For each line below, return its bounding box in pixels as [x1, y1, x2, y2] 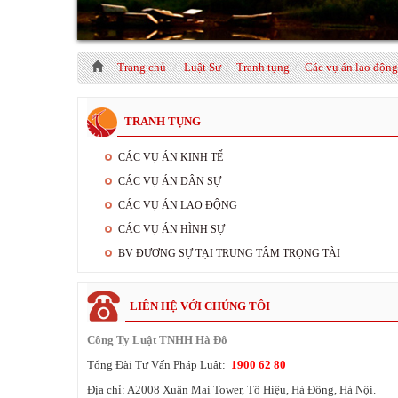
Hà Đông [291, 383, 334, 396]
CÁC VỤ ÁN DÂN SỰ [118, 175, 221, 187]
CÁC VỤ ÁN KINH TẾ [118, 151, 223, 163]
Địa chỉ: [87, 383, 125, 396]
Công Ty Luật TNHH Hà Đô [87, 333, 227, 346]
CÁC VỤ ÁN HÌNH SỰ [118, 223, 225, 235]
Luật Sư [184, 60, 221, 74]
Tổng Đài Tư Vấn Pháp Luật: [87, 358, 228, 371]
